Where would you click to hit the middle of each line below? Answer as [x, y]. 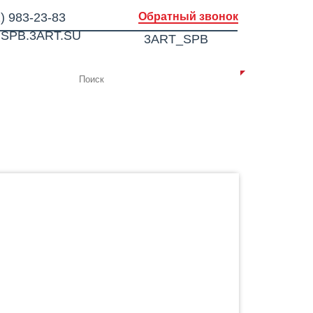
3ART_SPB [176, 39]
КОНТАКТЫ [43, 79]
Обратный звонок [188, 16]
